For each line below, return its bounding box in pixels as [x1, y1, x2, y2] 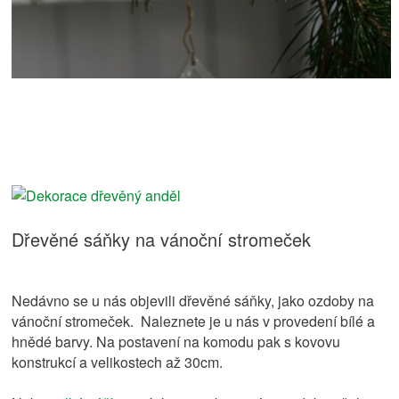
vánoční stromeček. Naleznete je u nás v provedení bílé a [12, 310, 376, 331]
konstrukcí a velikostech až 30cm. [12, 351, 234, 372]
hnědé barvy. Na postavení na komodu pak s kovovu [12, 330, 341, 352]
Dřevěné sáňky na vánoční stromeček [12, 225, 312, 252]
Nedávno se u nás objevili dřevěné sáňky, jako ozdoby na [12, 289, 375, 311]
